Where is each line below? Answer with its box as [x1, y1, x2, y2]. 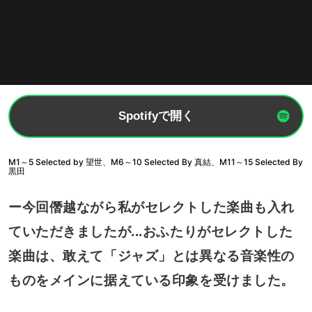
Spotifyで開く [118, 109, 194, 123]
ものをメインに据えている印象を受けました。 [8, 272, 295, 288]
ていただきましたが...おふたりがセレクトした [8, 224, 293, 239]
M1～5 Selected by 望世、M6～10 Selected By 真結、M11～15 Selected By [8, 156, 303, 167]
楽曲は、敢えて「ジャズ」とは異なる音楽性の [8, 248, 295, 263]
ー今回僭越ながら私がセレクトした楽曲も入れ [8, 199, 295, 214]
